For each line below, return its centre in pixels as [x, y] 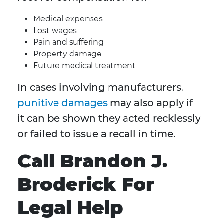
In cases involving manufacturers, [100, 87]
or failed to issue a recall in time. [97, 134]
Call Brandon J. [93, 161]
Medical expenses [68, 19]
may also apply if [150, 103]
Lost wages [55, 31]
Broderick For [86, 184]
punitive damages [63, 103]
